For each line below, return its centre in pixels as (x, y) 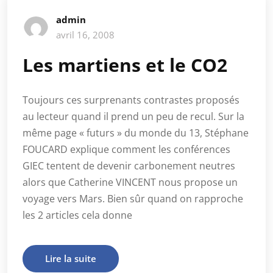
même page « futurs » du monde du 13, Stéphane (136, 133)
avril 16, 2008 (85, 35)
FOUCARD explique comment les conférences (126, 149)
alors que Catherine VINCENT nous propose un (130, 182)
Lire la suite (71, 258)
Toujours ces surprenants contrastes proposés (131, 100)
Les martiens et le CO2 (125, 65)
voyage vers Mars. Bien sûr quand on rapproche (133, 199)
